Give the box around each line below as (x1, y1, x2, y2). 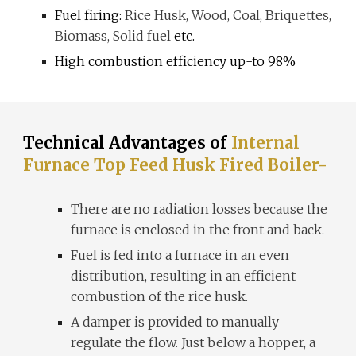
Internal (231, 133, 300, 153)
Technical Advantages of (23, 133, 232, 153)
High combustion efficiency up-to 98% (55, 53, 296, 69)
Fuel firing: (55, 7, 122, 23)
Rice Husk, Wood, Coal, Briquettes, (122, 7, 332, 23)
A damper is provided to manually (71, 314, 280, 330)
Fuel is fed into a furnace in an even (71, 247, 290, 263)
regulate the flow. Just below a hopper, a (71, 335, 316, 350)
